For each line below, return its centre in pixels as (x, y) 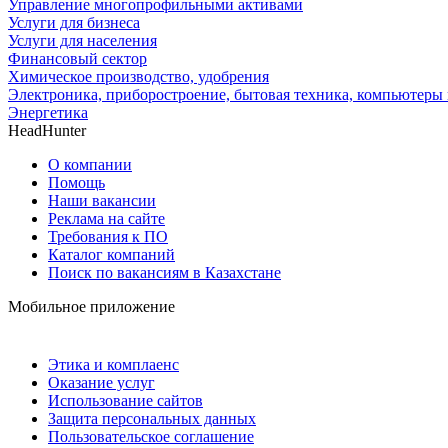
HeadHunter (47, 130)
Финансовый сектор (77, 58)
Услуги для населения (82, 40)
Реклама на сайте (106, 218)
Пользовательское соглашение (151, 436)
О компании (90, 164)
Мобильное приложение (91, 306)
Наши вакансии (102, 200)
